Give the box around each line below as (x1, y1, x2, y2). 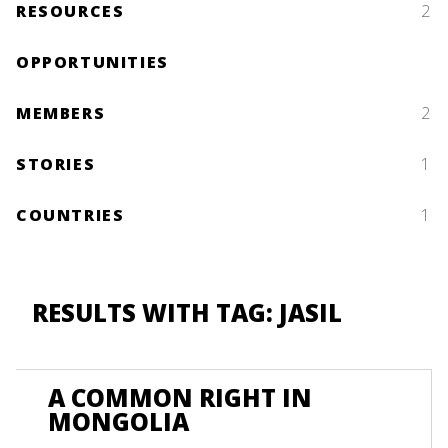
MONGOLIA (48, 405, 189, 438)
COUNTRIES (16, 204, 125, 226)
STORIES (16, 153, 96, 175)
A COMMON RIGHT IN (48, 381, 312, 414)
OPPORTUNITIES (16, 51, 169, 73)
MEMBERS (16, 102, 106, 124)
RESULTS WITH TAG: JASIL (32, 296, 342, 329)
